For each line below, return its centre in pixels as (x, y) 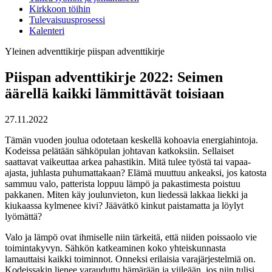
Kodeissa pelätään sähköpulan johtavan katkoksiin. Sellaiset (119, 151)
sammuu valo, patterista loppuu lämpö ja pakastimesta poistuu (123, 184)
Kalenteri (47, 31)
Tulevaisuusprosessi (67, 20)
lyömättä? (23, 216)
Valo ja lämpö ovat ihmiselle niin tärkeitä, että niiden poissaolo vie (131, 237)
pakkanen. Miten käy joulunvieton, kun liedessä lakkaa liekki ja (126, 195)
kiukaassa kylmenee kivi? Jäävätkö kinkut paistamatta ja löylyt (124, 206)
